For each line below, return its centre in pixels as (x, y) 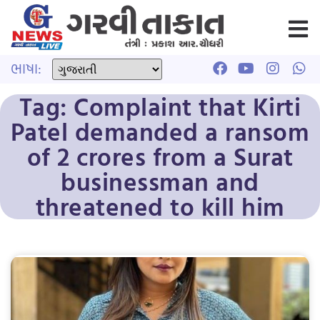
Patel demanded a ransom (160, 131)
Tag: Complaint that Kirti (160, 106)
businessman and (160, 181)
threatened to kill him (160, 206)
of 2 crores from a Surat (160, 156)
